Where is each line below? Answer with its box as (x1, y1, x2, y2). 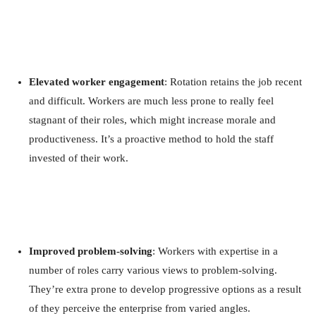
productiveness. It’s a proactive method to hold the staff (29, 133, 274, 145)
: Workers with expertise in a (152, 245, 278, 257)
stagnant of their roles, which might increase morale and (29, 114, 276, 126)
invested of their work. (29, 152, 128, 164)
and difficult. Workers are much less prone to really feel (29, 95, 274, 107)
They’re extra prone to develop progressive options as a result (29, 283, 301, 295)
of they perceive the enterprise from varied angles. (29, 302, 250, 314)
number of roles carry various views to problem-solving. (29, 264, 277, 276)
